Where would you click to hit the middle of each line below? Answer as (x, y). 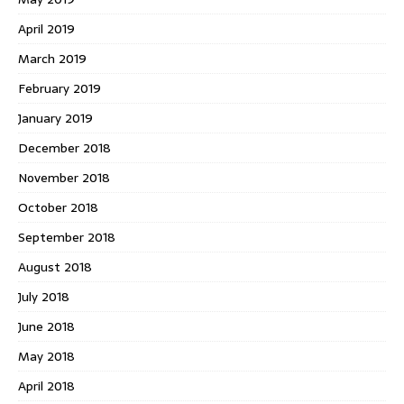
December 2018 (64, 148)
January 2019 (55, 119)
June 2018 (46, 327)
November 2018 (64, 178)
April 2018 (46, 386)
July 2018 (44, 297)
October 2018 (58, 208)
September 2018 (67, 238)
